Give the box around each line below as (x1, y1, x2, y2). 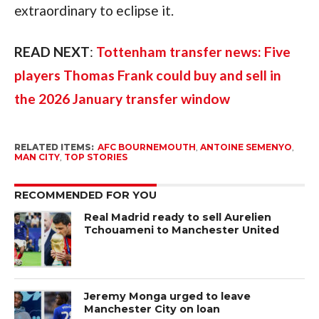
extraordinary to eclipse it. (14, 1, 174, 19)
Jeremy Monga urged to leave (84, 289, 251, 303)
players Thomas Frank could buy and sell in (14, 66, 281, 83)
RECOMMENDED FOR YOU (14, 188, 157, 202)
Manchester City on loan (84, 302, 221, 315)
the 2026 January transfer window (14, 90, 230, 107)
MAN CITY (14, 151, 60, 162)
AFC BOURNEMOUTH (97, 141, 196, 152)
